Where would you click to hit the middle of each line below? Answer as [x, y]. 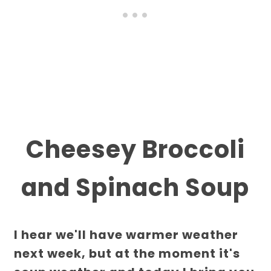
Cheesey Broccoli [135, 150]
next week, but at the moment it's [127, 254]
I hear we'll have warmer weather [126, 235]
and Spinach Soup [135, 188]
